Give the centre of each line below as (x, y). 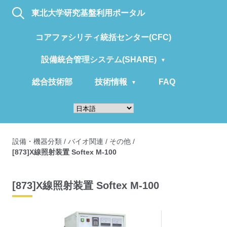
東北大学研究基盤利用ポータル (88, 13)
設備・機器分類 (37, 141)
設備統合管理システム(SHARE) (99, 60)
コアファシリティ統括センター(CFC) (103, 37)
